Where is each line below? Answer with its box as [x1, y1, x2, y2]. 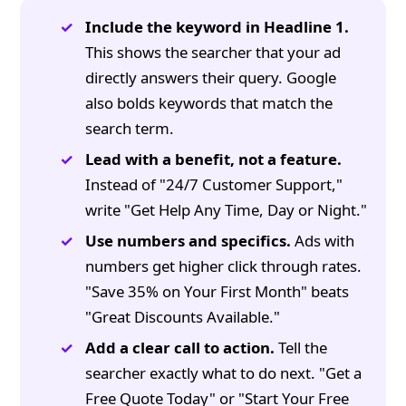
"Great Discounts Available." [85, 306, 281, 328]
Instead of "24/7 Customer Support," [85, 174, 343, 196]
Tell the [275, 337, 328, 359]
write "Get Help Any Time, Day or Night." [85, 199, 368, 221]
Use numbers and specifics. [85, 230, 292, 252]
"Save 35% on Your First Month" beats [85, 281, 350, 303]
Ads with [291, 230, 355, 252]
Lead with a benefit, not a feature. [85, 149, 343, 170]
